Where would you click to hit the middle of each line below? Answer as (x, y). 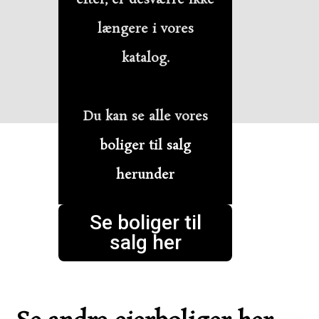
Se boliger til (145, 222)
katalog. (145, 58)
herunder (145, 175)
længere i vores (145, 29)
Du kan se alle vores (145, 116)
